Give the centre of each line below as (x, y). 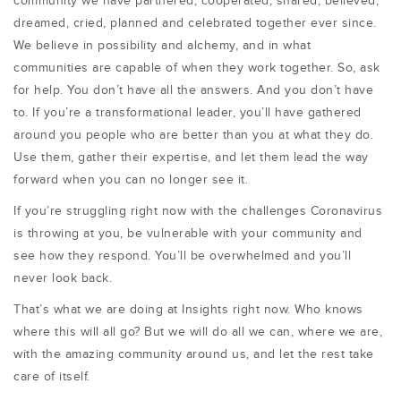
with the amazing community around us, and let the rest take (194, 354)
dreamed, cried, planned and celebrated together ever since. (195, 23)
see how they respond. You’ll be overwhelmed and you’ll (182, 256)
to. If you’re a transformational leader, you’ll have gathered (188, 113)
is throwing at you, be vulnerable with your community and (188, 234)
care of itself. (52, 377)
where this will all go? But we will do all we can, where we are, (198, 332)
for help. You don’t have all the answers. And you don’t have (193, 90)
